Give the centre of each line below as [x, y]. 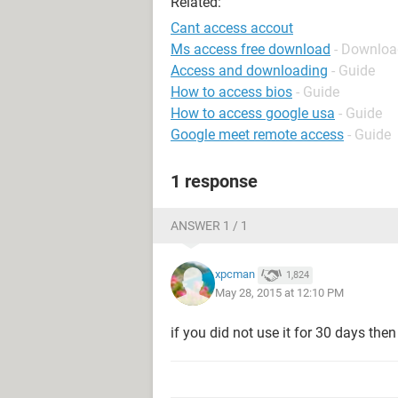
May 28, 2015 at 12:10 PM [279, 292]
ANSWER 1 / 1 [209, 226]
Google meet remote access [257, 135]
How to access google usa [253, 113]
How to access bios [231, 92]
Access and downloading [249, 71]
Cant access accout [232, 28]
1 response [214, 181]
